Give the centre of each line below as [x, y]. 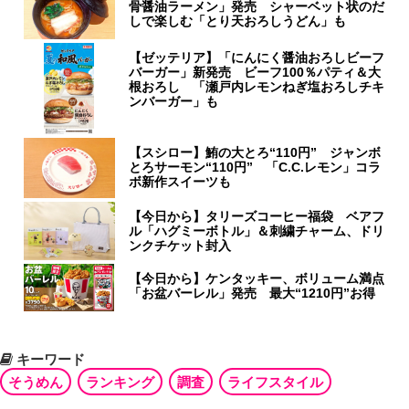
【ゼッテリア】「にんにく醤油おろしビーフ [257, 58]
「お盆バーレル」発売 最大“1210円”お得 [252, 294]
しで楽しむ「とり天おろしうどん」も [238, 21]
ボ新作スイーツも [180, 182]
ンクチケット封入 [180, 246]
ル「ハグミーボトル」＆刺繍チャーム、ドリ [257, 231]
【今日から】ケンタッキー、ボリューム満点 [257, 279]
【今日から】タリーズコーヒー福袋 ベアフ [257, 217]
